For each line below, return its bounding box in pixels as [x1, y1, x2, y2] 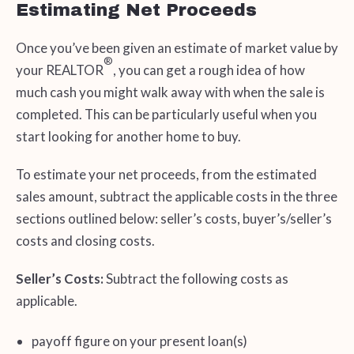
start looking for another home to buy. [15, 128, 241, 145]
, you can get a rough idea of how [112, 62, 305, 79]
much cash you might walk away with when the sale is [15, 84, 325, 101]
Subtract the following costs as [105, 269, 288, 287]
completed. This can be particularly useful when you [15, 106, 317, 123]
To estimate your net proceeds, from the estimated [15, 166, 317, 183]
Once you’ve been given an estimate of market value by [15, 40, 338, 57]
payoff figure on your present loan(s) [31, 332, 247, 349]
